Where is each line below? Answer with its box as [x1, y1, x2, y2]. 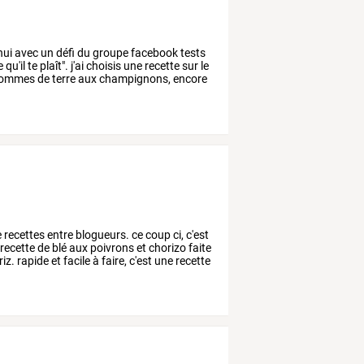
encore [171, 71, 208, 85]
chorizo [146, 240, 187, 254]
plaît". [37, 58, 69, 72]
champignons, [97, 71, 171, 85]
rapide [15, 253, 50, 267]
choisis [84, 58, 122, 72]
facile [61, 253, 91, 267]
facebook [128, 45, 179, 59]
